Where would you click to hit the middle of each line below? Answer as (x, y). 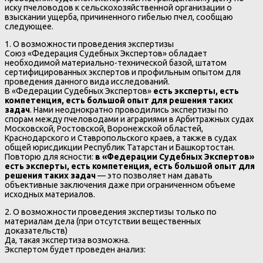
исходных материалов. (50, 195)
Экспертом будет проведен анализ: (75, 250)
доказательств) (36, 231)
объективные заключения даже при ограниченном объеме (120, 185)
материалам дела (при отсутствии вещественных (103, 222)
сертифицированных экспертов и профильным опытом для (123, 73)
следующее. (29, 27)
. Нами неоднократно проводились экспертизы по (129, 110)
